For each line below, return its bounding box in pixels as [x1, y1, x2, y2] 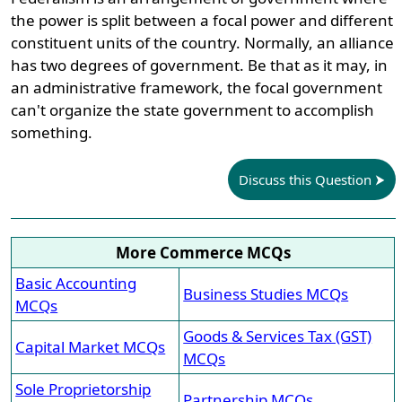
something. [11, 122, 93, 143]
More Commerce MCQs [115, 242, 291, 263]
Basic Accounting [15, 273, 137, 293]
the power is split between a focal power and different [11, 10, 394, 31]
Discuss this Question [238, 170, 371, 188]
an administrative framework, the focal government [11, 77, 383, 98]
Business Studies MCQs [183, 284, 349, 304]
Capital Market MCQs [15, 336, 166, 357]
